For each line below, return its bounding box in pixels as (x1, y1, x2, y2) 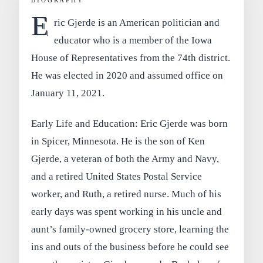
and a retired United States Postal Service (31, 171, 203, 183)
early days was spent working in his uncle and (31, 206, 222, 218)
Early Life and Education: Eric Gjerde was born (31, 118, 228, 130)
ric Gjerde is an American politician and (53, 17, 220, 29)
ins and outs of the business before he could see (31, 241, 230, 253)
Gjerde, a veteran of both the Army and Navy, (31, 153, 220, 165)
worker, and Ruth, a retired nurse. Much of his (31, 188, 222, 200)
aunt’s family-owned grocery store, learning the (31, 224, 230, 235)
